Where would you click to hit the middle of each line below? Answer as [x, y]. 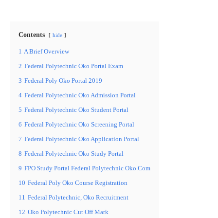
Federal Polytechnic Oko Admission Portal [80, 96]
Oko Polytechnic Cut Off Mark [68, 212]
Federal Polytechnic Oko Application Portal [82, 139]
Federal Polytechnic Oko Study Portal [74, 154]
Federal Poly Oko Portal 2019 [63, 81]
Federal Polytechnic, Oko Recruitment [78, 198]
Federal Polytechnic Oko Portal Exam [74, 66]
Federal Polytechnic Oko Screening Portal [79, 125]
